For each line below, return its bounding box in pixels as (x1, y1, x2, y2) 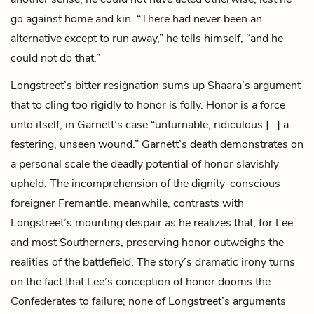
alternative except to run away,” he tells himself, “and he (11, 30, 283, 46)
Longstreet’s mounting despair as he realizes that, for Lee (11, 214, 293, 231)
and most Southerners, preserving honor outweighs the (11, 234, 284, 250)
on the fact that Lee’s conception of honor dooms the (11, 273, 271, 289)
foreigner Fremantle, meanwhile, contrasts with (11, 195, 244, 211)
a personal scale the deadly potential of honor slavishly (11, 156, 279, 172)
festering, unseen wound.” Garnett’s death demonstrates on (11, 136, 303, 152)
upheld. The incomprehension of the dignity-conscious (11, 175, 280, 191)
